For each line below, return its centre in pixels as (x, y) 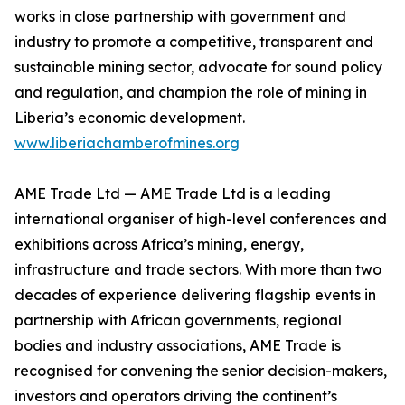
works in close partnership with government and (180, 17)
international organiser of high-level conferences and (201, 219)
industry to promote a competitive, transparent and (194, 42)
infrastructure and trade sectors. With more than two (198, 270)
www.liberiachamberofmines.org (127, 143)
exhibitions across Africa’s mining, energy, (159, 245)
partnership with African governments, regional (178, 320)
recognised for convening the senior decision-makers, (201, 371)
